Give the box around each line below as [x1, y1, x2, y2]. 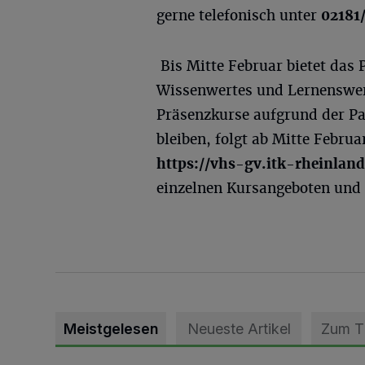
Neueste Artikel [187, 320, 291, 337]
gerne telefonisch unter [156, 7, 321, 24]
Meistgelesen [64, 320, 158, 337]
